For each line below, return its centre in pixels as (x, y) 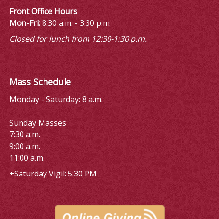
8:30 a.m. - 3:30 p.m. (76, 23)
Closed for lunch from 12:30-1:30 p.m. (78, 38)
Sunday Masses (37, 123)
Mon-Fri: (24, 23)
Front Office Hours (43, 11)
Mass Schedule (40, 82)
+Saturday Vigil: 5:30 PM (53, 174)
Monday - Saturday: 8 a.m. (56, 99)
